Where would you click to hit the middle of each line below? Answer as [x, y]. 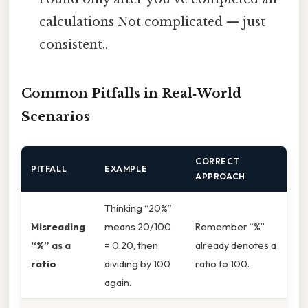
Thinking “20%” [138, 208]
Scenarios [56, 117]
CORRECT [218, 162]
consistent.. [74, 45]
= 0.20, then [131, 245]
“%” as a [51, 245]
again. [118, 283]
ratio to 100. [222, 264]
